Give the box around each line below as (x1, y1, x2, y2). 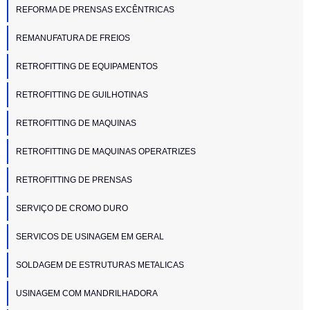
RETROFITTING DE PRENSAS (16, 174, 132, 185)
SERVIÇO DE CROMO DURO (16, 203, 128, 213)
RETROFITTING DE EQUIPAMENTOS (16, 61, 158, 71)
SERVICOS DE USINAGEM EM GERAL (16, 231, 164, 241)
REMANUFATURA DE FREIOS (16, 33, 130, 43)
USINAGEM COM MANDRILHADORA (16, 288, 158, 298)
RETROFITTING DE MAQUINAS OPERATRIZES (16, 146, 196, 156)
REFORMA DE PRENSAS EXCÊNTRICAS (16, 4, 174, 15)
